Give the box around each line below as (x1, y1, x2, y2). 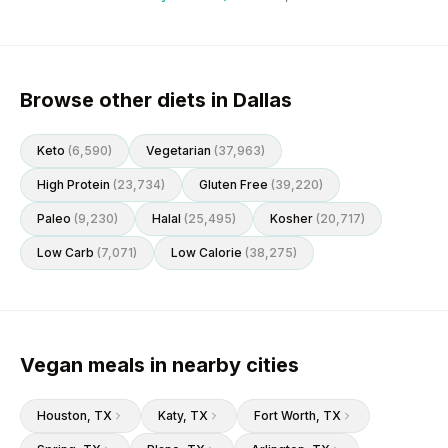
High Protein (37, 177, 110, 192)
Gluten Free (199, 177, 268, 192)
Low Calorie (171, 245, 242, 260)
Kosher (270, 211, 313, 226)
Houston (37, 408, 87, 423)
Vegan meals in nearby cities (20, 353, 299, 377)
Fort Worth (254, 408, 316, 423)
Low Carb (37, 245, 94, 260)
